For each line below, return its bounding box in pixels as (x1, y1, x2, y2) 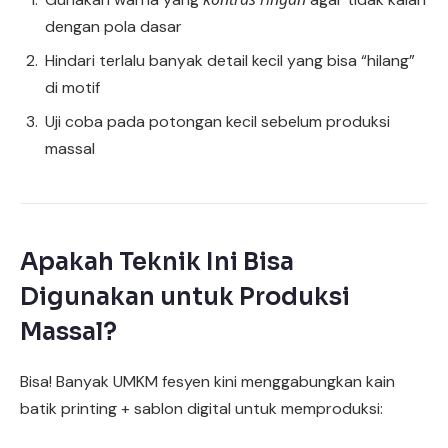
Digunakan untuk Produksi (20, 282, 350, 313)
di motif (45, 77, 100, 99)
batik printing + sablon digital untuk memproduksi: (20, 398, 383, 420)
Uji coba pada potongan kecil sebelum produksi (45, 111, 390, 133)
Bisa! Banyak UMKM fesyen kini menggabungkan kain (20, 371, 395, 393)
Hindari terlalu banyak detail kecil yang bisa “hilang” (45, 50, 415, 72)
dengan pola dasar (45, 16, 182, 38)
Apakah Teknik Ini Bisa (20, 247, 294, 278)
